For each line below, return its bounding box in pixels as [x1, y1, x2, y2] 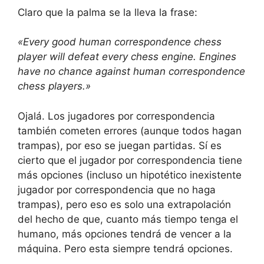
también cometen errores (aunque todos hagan [18, 124, 242, 137]
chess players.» [18, 80, 91, 93]
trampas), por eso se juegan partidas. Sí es [18, 139, 222, 151]
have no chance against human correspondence [18, 65, 245, 78]
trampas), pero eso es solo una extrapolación [18, 198, 231, 210]
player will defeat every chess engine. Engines [18, 51, 236, 63]
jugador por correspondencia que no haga [18, 183, 216, 196]
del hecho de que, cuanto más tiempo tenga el [18, 213, 238, 225]
